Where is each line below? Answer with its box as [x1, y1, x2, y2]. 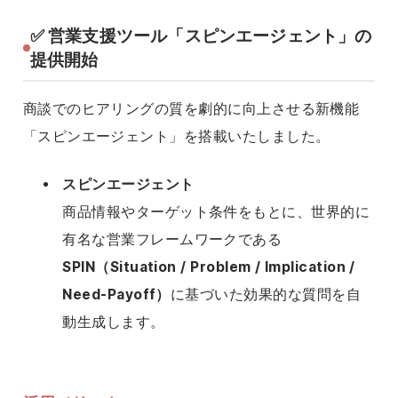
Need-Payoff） [62, 286, 171, 304]
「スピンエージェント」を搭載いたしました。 [22, 128, 330, 146]
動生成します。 [62, 314, 165, 331]
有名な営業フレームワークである [62, 231, 283, 249]
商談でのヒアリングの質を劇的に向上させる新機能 [22, 100, 360, 118]
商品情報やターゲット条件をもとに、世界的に [62, 203, 370, 221]
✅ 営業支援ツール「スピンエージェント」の [29, 26, 372, 46]
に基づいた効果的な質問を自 [170, 286, 361, 304]
